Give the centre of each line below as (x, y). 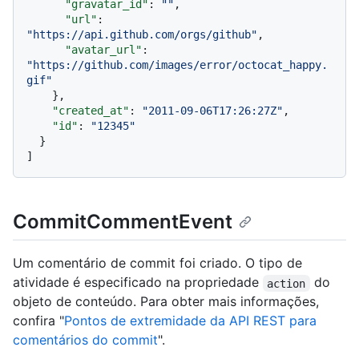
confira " (38, 321)
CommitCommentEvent (123, 222)
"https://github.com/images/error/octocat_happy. (177, 65)
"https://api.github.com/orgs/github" (142, 35)
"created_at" (91, 111)
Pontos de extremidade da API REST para (190, 321)
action (286, 283)
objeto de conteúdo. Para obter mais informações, (166, 302)
